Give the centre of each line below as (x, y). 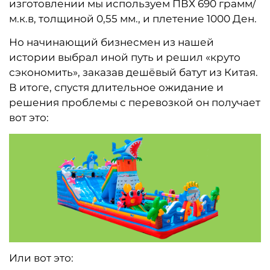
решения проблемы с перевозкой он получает (135, 102)
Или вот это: (41, 258)
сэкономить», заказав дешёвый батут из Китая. (133, 72)
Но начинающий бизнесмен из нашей (111, 42)
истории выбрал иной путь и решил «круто (125, 57)
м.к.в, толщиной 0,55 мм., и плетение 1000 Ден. (133, 18)
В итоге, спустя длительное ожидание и (116, 87)
